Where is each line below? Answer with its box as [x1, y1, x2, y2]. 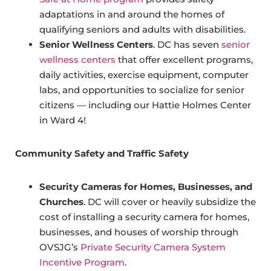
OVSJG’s [39, 241, 80, 253]
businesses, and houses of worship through [39, 226, 238, 238]
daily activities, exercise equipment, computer [39, 69, 249, 81]
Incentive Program [39, 256, 125, 269]
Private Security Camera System [80, 241, 226, 253]
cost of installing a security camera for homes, [39, 211, 249, 223]
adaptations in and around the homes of [39, 8, 224, 21]
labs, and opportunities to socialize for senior [39, 84, 244, 96]
